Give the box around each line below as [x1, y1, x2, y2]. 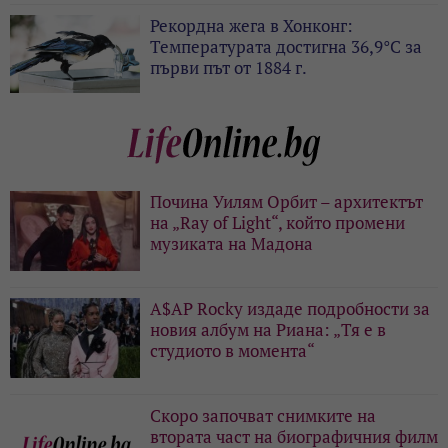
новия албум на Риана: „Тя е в [150, 318, 386, 342]
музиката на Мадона [150, 232, 313, 256]
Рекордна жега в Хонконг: [150, 14, 353, 38]
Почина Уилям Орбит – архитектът [150, 190, 423, 214]
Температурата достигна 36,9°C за [150, 35, 422, 59]
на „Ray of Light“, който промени [150, 211, 405, 235]
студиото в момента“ [150, 339, 315, 363]
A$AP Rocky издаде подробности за [150, 297, 430, 321]
